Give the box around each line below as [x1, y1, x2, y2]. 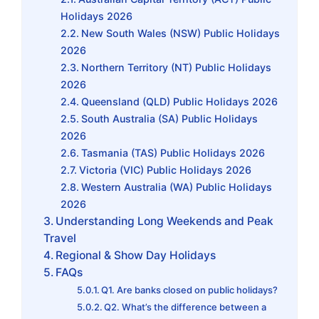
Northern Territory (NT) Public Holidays [81, 61, 272, 73]
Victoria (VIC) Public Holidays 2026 [79, 163, 252, 176]
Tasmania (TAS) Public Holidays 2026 [81, 146, 266, 159]
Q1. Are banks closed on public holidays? [101, 283, 278, 296]
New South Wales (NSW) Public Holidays [81, 26, 281, 39]
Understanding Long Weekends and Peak [56, 214, 274, 228]
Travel [43, 231, 76, 245]
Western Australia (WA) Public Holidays [81, 180, 273, 193]
